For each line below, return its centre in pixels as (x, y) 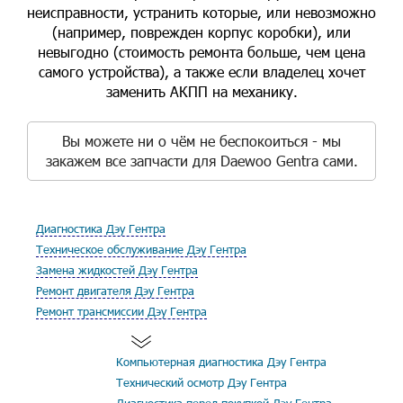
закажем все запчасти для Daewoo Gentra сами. (201, 161)
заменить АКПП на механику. (201, 91)
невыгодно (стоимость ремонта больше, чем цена (201, 52)
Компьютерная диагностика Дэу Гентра (221, 362)
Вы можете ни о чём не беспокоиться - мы (201, 141)
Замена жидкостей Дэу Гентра (117, 270)
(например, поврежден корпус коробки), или (201, 32)
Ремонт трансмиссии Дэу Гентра (121, 311)
